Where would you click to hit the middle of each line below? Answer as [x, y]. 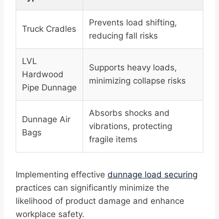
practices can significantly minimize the [92, 188]
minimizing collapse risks [137, 81]
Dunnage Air [46, 120]
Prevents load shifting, [133, 23]
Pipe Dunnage [49, 88]
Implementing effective [62, 175]
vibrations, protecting [131, 126]
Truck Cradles [49, 29]
